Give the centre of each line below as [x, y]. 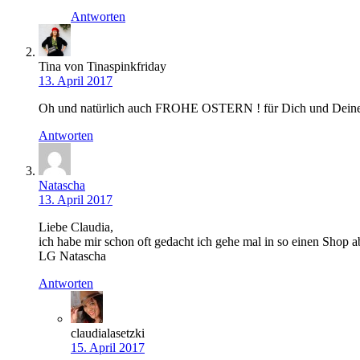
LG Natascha [72, 256]
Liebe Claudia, [76, 227]
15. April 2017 [108, 348]
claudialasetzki [108, 333]
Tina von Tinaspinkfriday [102, 67]
